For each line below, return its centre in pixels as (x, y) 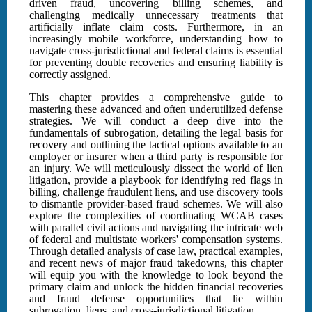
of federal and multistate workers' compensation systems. (156, 240)
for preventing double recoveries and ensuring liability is (156, 63)
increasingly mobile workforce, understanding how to (156, 39)
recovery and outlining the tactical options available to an (156, 145)
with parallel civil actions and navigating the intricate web (156, 228)
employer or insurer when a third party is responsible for (156, 157)
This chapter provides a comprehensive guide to (156, 97)
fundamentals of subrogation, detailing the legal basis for (156, 133)
